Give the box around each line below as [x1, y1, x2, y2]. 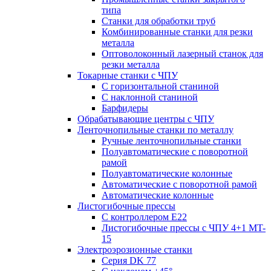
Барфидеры [102, 103, 148, 113]
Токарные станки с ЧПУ [77, 70, 178, 80]
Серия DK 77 [102, 255, 156, 266]
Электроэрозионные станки [77, 244, 192, 255]
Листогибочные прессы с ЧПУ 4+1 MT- [102, 223, 266, 233]
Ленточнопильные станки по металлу [77, 125, 233, 135]
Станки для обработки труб [102, 16, 215, 26]
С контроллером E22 [102, 212, 187, 222]
